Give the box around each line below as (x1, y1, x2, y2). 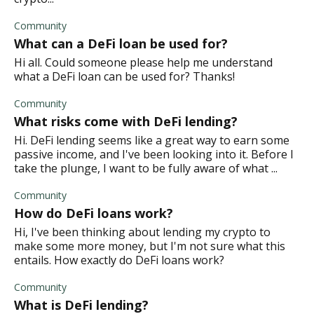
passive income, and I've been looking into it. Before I (14, 146, 294, 162)
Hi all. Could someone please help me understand (14, 54, 273, 70)
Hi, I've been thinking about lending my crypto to (14, 224, 271, 240)
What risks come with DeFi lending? (14, 112, 238, 130)
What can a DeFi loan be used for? (14, 34, 228, 52)
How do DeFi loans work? (14, 204, 173, 221)
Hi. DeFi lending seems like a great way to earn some (14, 132, 289, 148)
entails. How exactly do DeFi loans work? (14, 252, 224, 268)
